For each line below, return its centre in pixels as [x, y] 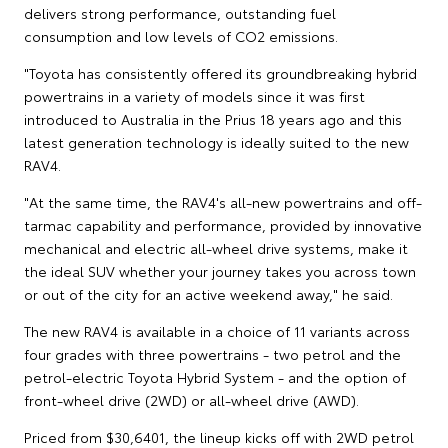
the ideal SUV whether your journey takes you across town [220, 271]
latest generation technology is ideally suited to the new [216, 142]
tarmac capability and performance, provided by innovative [223, 225]
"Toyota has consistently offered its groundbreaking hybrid [220, 73]
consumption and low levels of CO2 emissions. [181, 36]
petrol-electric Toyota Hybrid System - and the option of [215, 377]
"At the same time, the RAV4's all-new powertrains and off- [223, 202]
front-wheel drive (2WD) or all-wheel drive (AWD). [191, 400]
